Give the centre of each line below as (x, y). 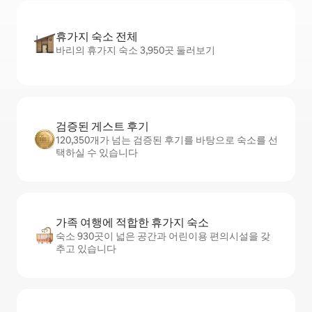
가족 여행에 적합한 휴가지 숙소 (132, 223)
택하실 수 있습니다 (97, 153)
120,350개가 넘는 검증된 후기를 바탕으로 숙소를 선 (167, 140)
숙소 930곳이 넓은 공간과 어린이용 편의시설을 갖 (163, 236)
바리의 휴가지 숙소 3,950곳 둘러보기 (135, 50)
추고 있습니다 (86, 249)
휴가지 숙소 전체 (97, 37)
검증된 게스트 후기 (102, 127)
